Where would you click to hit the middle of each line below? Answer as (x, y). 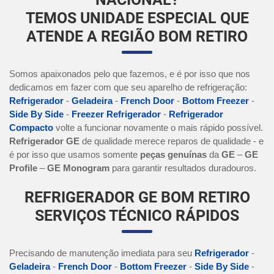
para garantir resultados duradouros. (183, 168)
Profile (23, 168)
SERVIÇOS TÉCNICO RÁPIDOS (137, 216)
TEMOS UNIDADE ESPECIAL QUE (137, 18)
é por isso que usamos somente (75, 155)
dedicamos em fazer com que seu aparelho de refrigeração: (128, 87)
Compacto (31, 128)
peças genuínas (173, 155)
